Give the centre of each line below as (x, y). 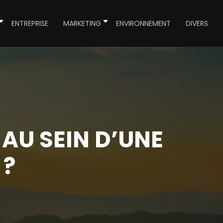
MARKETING (82, 23)
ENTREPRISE (30, 23)
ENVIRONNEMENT (143, 23)
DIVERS (197, 23)
